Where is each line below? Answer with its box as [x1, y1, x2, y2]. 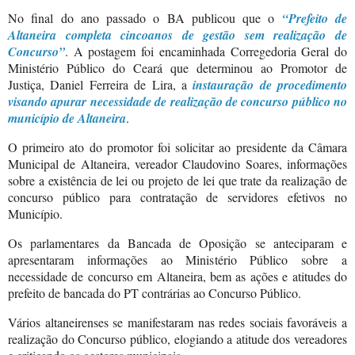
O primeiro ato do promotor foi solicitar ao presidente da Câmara [8, 138, 347, 155]
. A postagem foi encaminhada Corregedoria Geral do [65, 43, 347, 60]
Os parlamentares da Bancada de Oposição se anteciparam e [8, 234, 347, 251]
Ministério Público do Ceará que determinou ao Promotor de [8, 59, 347, 77]
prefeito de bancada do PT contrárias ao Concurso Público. [8, 284, 301, 301]
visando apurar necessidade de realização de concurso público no [8, 93, 347, 111]
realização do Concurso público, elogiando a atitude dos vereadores [8, 330, 347, 347]
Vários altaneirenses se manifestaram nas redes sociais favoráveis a [8, 313, 347, 330]
